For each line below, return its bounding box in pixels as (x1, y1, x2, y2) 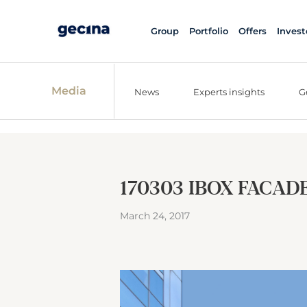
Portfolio (188, 25, 228, 36)
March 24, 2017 (120, 210, 190, 222)
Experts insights (193, 86, 265, 97)
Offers (238, 25, 267, 36)
